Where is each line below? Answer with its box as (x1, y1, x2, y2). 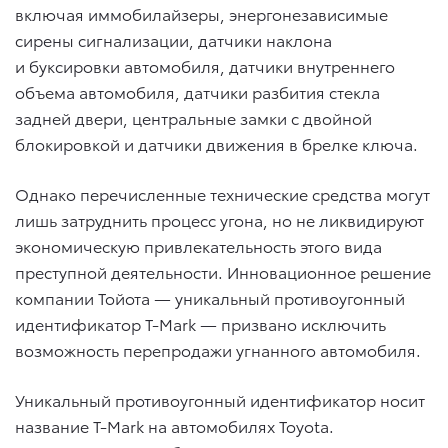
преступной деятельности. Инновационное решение (15, 260, 431, 284)
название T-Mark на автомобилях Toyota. (15, 414, 334, 438)
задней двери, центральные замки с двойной (15, 106, 372, 130)
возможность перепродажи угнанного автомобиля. (15, 338, 421, 362)
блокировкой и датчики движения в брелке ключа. (15, 132, 418, 156)
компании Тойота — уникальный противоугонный (15, 286, 405, 310)
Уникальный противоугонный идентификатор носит (15, 388, 425, 412)
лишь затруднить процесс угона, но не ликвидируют (15, 208, 424, 232)
